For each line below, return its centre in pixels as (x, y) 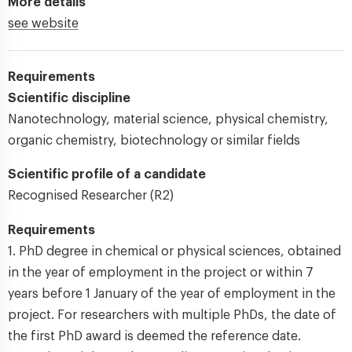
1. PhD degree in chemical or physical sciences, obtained (174, 251)
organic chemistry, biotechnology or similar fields (154, 141)
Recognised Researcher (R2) (91, 196)
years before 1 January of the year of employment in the (172, 294)
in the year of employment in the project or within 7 (161, 273)
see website (43, 24)
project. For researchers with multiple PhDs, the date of (172, 315)
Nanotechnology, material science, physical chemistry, (168, 119)
